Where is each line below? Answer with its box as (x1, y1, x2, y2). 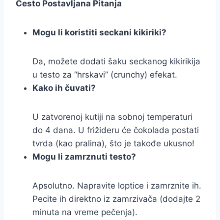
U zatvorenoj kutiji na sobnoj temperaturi (32, 112, 192, 122)
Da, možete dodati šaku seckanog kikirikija (32, 56, 200, 67)
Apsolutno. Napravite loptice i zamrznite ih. (32, 181, 201, 191)
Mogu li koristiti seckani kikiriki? (32, 27, 166, 38)
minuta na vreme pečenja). (32, 207, 137, 218)
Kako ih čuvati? (32, 83, 96, 93)
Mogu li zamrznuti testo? (32, 152, 136, 162)
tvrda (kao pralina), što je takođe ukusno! (32, 138, 194, 149)
